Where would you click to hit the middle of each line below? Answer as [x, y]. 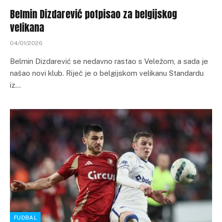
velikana [27, 28]
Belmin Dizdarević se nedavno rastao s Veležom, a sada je [109, 61]
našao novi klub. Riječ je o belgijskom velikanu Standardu [107, 73]
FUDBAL [25, 217]
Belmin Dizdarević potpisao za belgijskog [93, 14]
